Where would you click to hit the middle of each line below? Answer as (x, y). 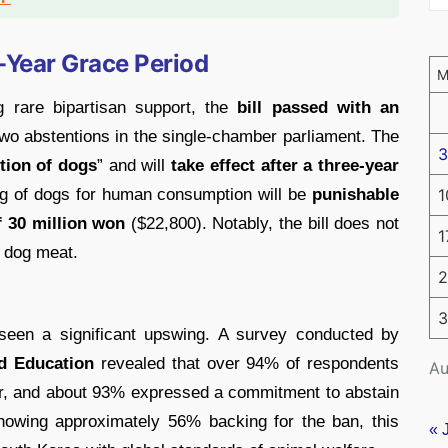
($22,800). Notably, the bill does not (262, 223)
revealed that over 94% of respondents (247, 363)
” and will (134, 165)
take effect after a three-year (285, 165)
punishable (356, 194)
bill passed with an (318, 107)
